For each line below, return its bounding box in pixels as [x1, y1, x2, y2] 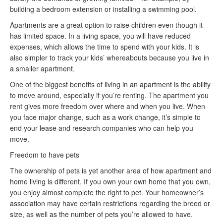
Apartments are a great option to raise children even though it [10, 20, 203, 30]
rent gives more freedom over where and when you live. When [10, 101, 205, 111]
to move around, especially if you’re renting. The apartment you [10, 90, 209, 100]
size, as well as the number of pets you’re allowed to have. [10, 209, 193, 219]
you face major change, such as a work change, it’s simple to [10, 112, 201, 122]
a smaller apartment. [10, 63, 75, 73]
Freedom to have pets [10, 150, 79, 160]
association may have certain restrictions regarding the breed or [10, 198, 210, 208]
